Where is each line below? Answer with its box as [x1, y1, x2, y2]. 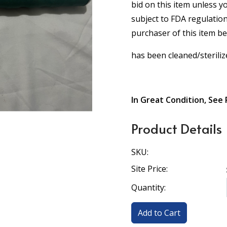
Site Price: [131, 163, 168, 174]
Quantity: [131, 182, 166, 193]
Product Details [131, 119, 222, 137]
